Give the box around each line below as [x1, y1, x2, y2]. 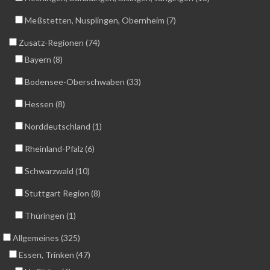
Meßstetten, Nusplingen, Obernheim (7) [23, 15, 176, 26]
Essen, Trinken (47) [17, 250, 90, 260]
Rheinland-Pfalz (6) [23, 143, 95, 154]
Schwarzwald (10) [23, 166, 90, 177]
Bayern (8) [23, 54, 63, 65]
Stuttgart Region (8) [23, 188, 101, 199]
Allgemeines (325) [11, 233, 80, 243]
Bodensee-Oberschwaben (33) [23, 77, 141, 87]
